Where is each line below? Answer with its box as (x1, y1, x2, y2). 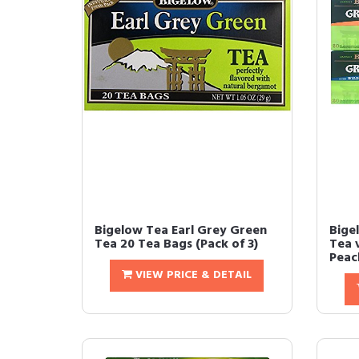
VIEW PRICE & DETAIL (132, 266, 252, 285)
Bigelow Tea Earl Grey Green (95, 220, 267, 242)
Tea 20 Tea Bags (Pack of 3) (95, 234, 258, 256)
